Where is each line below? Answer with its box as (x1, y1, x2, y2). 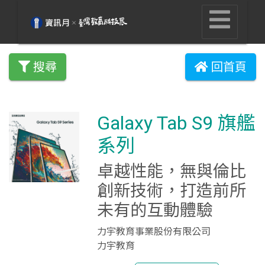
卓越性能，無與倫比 (97, 161, 247, 181)
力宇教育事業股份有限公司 (97, 226, 211, 237)
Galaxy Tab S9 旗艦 (97, 112, 256, 134)
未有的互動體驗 (97, 201, 214, 220)
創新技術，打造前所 (97, 181, 247, 201)
